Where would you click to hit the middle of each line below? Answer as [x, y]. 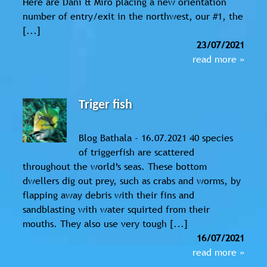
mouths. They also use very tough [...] [105, 223]
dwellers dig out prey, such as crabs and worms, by [132, 180]
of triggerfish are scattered [137, 152]
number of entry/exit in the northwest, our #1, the [133, 16]
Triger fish [106, 105]
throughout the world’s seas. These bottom [115, 166]
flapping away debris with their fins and [108, 195]
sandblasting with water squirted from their [116, 209]
